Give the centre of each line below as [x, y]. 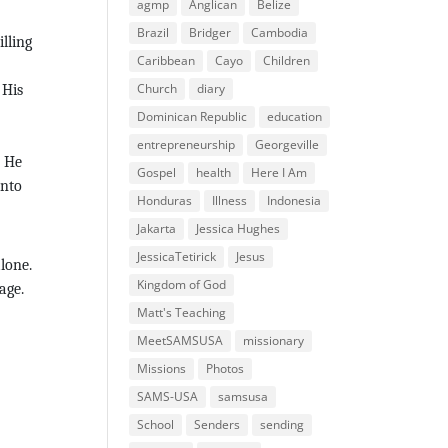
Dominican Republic [192, 116]
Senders [217, 424]
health [214, 172]
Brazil [153, 32]
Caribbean [166, 60]
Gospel [157, 172]
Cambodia [280, 32]
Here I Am [279, 172]
